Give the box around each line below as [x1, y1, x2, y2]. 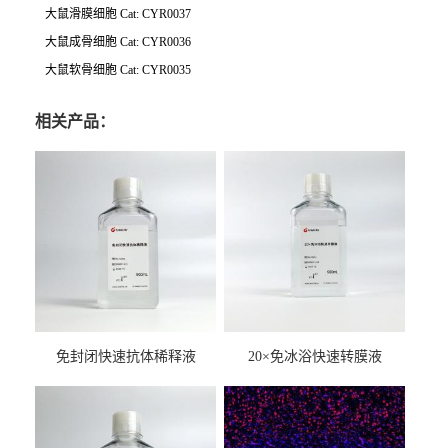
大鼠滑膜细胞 [45, 7, 120, 22]
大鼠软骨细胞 [45, 63, 120, 78]
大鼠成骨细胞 [45, 35, 120, 50]
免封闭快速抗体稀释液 [55, 349, 196, 365]
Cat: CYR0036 [120, 35, 191, 50]
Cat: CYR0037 [120, 7, 191, 22]
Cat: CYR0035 [120, 63, 191, 78]
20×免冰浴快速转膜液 [247, 349, 382, 365]
